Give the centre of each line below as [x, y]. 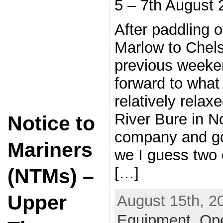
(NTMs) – [51, 176]
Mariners [50, 150]
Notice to [51, 123]
